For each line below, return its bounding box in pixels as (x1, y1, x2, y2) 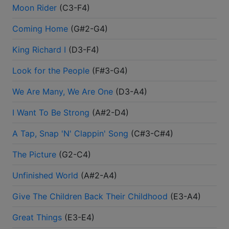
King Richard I (12, 44, 66, 55)
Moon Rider (12, 3, 57, 13)
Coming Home (12, 24, 68, 34)
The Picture (12, 149, 56, 160)
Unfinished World (12, 170, 78, 181)
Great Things (12, 212, 62, 223)
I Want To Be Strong (12, 107, 89, 118)
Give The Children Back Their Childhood (12, 191, 168, 202)
